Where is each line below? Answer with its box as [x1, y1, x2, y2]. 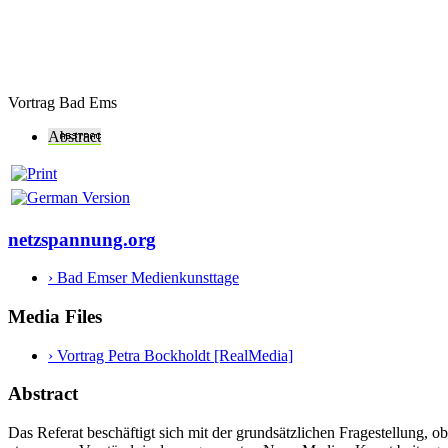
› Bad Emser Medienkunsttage [48, 269, 239, 287]
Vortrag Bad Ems [8, 93, 117, 111]
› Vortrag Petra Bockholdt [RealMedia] [48, 346, 293, 364]
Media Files [8, 305, 102, 327]
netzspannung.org [8, 228, 156, 250]
